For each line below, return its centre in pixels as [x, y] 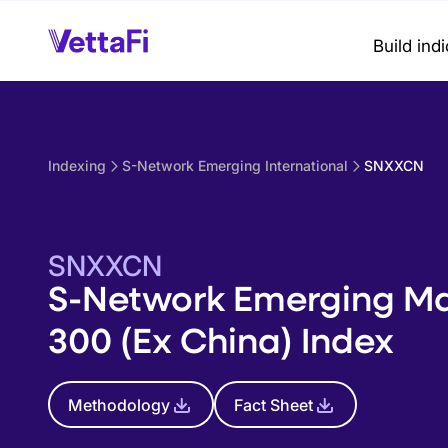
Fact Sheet [273, 404]
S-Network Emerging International [235, 165]
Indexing [77, 165]
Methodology [119, 404]
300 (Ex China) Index [221, 339]
